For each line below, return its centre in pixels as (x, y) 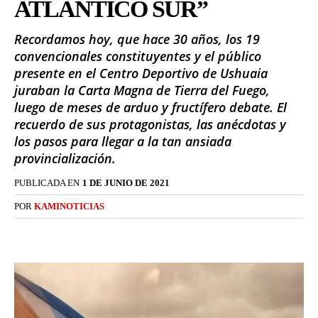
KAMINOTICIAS (69, 207)
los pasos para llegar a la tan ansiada (123, 142)
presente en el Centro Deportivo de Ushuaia (141, 73)
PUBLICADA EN (47, 183)
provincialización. (65, 159)
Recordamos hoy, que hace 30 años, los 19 (137, 39)
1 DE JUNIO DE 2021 (126, 183)
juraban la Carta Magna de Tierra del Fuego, (142, 91)
